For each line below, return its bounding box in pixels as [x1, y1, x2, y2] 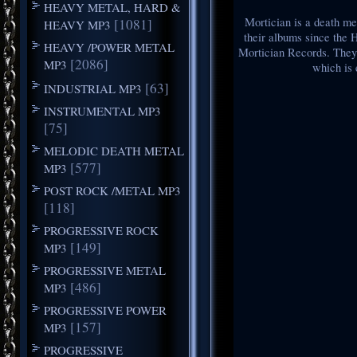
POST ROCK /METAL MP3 [43, 182, 181, 198]
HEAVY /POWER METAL [43, 38, 175, 55]
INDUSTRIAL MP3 [43, 80, 142, 96]
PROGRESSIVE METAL [43, 261, 166, 278]
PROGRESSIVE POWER [43, 301, 167, 318]
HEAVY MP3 [43, 16, 111, 33]
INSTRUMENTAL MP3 [43, 102, 161, 119]
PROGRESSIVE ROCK [43, 222, 159, 238]
